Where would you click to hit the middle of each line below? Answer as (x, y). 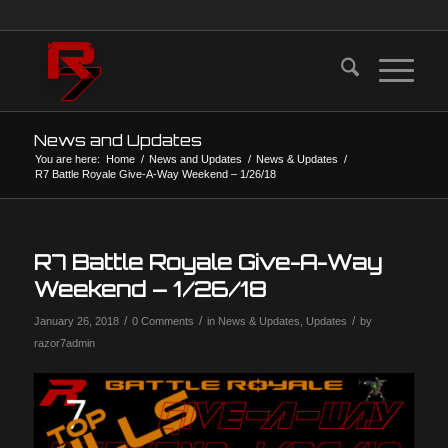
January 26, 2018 (76, 321)
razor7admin (64, 343)
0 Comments (162, 321)
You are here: (67, 159)
